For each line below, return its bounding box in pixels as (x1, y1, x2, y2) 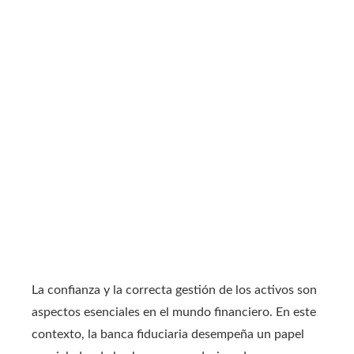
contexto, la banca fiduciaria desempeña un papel (32, 327, 304, 341)
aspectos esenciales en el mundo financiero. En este (32, 305, 316, 318)
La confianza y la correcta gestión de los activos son (32, 283, 317, 296)
